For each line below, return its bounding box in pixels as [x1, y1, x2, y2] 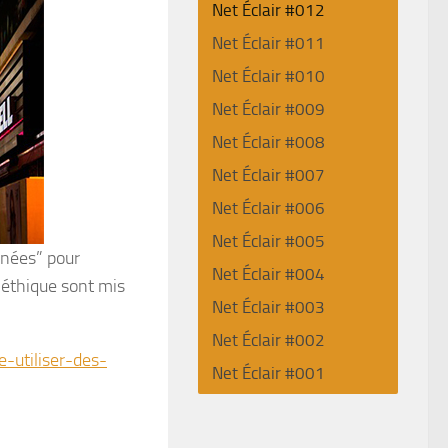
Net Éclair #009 [212, 99, 325, 119]
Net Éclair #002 [212, 330, 325, 350]
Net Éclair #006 [212, 198, 325, 218]
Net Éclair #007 [212, 165, 325, 185]
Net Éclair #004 [212, 264, 325, 284]
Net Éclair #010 [212, 66, 325, 86]
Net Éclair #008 [212, 132, 325, 152]
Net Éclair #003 [212, 297, 325, 317]
